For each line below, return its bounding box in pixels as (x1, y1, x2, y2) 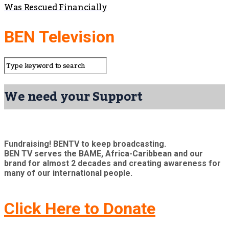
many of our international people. (4, 168, 132, 178)
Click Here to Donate (4, 198, 155, 218)
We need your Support (4, 84, 143, 110)
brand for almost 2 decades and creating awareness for (4, 158, 221, 169)
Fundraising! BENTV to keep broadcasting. (4, 139, 166, 149)
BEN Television (4, 27, 114, 47)
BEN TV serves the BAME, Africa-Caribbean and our (4, 149, 203, 159)
